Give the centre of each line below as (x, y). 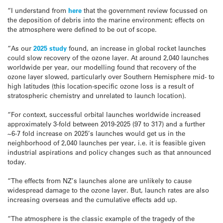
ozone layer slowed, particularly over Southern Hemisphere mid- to (111, 76)
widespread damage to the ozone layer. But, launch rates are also (108, 190)
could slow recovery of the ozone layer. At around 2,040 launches (108, 57)
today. (17, 161)
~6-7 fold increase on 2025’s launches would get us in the (96, 133)
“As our (20, 48)
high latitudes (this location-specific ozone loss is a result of (101, 86)
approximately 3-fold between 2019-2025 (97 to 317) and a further (106, 123)
